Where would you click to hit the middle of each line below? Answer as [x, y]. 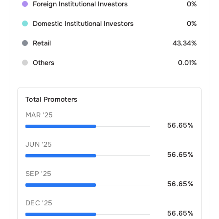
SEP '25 [38, 173]
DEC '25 [39, 203]
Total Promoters [51, 99]
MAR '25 [39, 115]
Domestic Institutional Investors [83, 23]
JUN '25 [39, 144]
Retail [42, 43]
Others [43, 62]
